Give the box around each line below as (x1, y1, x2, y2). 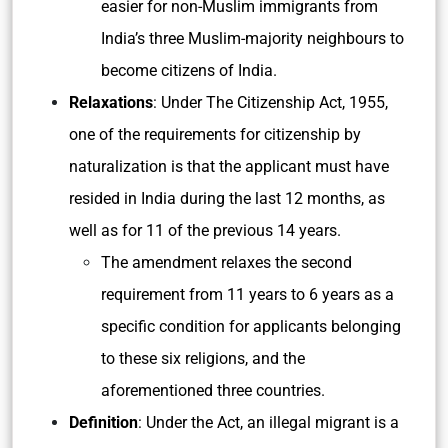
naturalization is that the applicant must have (69, 157, 389, 176)
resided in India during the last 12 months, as (69, 189, 385, 208)
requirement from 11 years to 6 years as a (101, 285, 394, 304)
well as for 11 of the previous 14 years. (69, 221, 341, 240)
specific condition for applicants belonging (101, 317, 401, 336)
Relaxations (69, 93, 153, 112)
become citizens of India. (101, 61, 277, 80)
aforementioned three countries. (101, 381, 325, 400)
